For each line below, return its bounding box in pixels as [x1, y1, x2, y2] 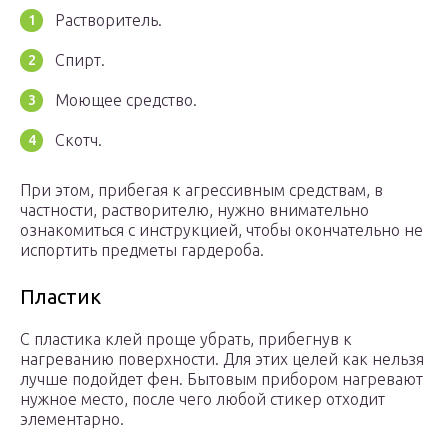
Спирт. [55, 51, 105, 70]
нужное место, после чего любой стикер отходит [20, 390, 385, 409]
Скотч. [55, 131, 102, 150]
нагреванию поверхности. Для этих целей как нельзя [20, 350, 424, 369]
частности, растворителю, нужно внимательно [20, 201, 369, 220]
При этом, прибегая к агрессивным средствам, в [20, 181, 383, 200]
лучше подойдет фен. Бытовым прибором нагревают [20, 370, 423, 389]
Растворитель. [55, 11, 162, 30]
